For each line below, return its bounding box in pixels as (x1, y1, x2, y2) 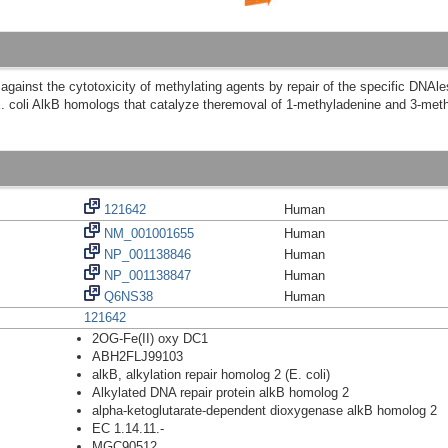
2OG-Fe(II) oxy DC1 (92, 331, 208, 347)
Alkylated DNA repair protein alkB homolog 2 (92, 385, 349, 401)
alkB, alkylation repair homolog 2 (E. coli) (92, 367, 330, 383)
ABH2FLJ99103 (92, 349, 183, 365)
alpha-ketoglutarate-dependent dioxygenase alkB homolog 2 (92, 403, 437, 419)
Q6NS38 (100, 289, 153, 305)
